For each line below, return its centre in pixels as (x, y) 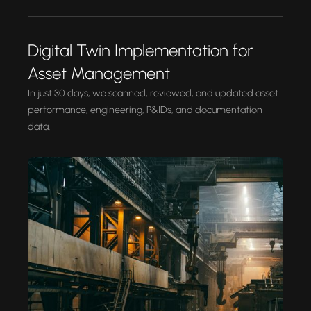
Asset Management (99, 73)
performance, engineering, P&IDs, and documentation (145, 109)
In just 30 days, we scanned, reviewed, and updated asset (153, 93)
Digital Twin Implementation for (140, 50)
